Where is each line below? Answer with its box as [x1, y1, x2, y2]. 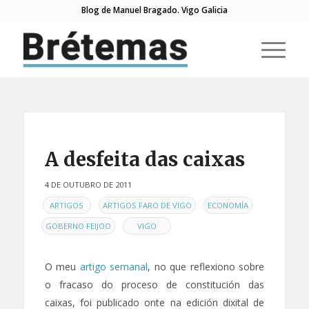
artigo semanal [79, 259, 148, 273]
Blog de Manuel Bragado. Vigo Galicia [81, 4, 228, 16]
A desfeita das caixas [44, 147, 245, 172]
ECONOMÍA [207, 199, 248, 210]
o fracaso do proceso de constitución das [44, 277, 265, 291]
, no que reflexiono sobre [148, 259, 265, 273]
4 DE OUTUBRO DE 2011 [44, 179, 132, 190]
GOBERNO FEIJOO [45, 220, 111, 231]
